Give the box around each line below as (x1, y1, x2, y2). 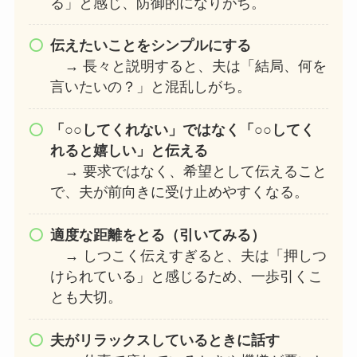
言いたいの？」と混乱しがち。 (49, 79, 251, 96)
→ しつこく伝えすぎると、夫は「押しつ (49, 248, 327, 265)
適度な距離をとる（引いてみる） (49, 227, 265, 244)
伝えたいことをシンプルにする (49, 37, 251, 54)
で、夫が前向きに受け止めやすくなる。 (49, 184, 308, 201)
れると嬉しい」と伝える (49, 143, 208, 159)
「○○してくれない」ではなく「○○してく (49, 122, 315, 139)
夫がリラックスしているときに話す (49, 332, 280, 349)
